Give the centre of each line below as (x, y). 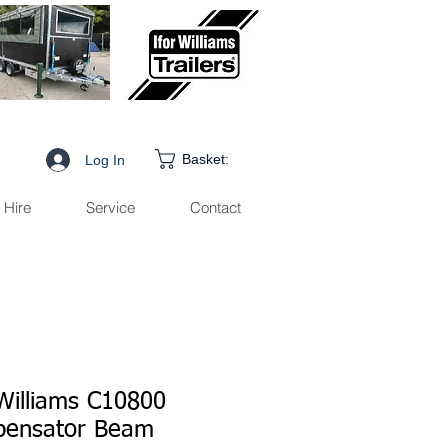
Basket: (205, 158)
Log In (104, 160)
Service (110, 207)
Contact (215, 207)
